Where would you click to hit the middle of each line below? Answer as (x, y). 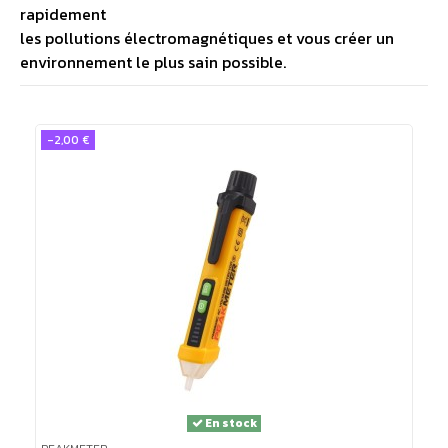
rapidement (63, 14)
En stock (229, 422)
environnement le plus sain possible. (153, 62)
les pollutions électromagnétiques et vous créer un (207, 38)
